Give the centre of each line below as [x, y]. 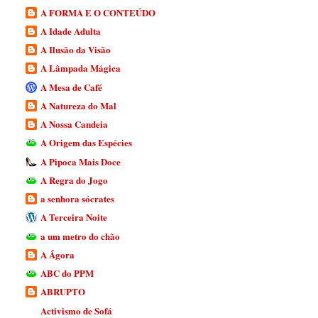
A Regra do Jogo [75, 180]
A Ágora [58, 254]
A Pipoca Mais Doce [81, 161]
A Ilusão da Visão [76, 50]
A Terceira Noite [74, 217]
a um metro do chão [81, 236]
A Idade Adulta [71, 31]
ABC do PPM [67, 273]
